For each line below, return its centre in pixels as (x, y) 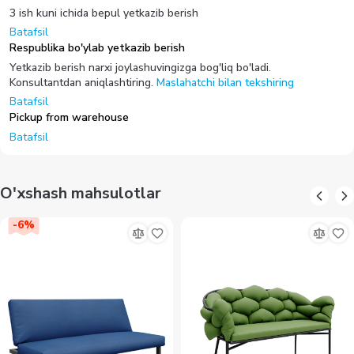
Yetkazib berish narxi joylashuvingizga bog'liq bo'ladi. (140, 67)
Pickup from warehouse (69, 117)
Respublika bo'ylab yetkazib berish (97, 47)
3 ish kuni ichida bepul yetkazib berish (104, 13)
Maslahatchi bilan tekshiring (225, 82)
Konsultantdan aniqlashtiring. (81, 82)
